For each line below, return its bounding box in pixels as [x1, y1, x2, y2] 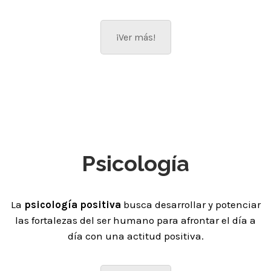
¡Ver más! [116, 31, 155, 43]
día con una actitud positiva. [67, 229, 204, 242]
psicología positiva [24, 198, 121, 211]
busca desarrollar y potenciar [120, 198, 261, 211]
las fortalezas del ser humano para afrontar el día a [15, 214, 256, 226]
